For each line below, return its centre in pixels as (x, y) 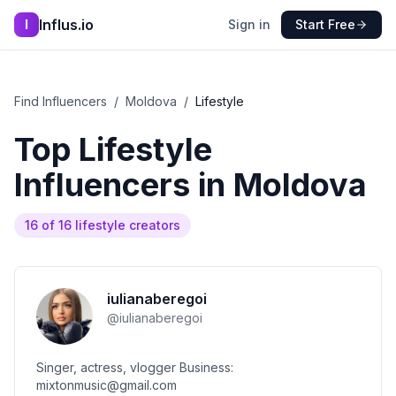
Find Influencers (61, 101)
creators (153, 225)
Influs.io (66, 25)
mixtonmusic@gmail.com (107, 385)
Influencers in (124, 185)
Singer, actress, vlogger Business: (135, 367)
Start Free (325, 24)
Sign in (249, 24)
